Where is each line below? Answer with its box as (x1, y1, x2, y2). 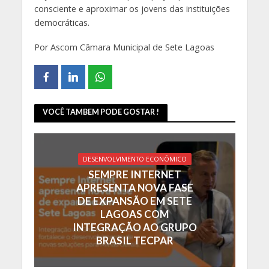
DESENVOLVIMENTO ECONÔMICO (82, 154, 187, 163)
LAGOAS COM (100, 207, 169, 220)
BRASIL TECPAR (95, 234, 174, 247)
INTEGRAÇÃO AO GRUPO (72, 220, 197, 234)
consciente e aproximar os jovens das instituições (34, 2, 230, 14)
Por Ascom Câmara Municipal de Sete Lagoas (34, 41, 214, 53)
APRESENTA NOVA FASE (76, 181, 193, 194)
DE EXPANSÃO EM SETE (77, 194, 192, 207)
